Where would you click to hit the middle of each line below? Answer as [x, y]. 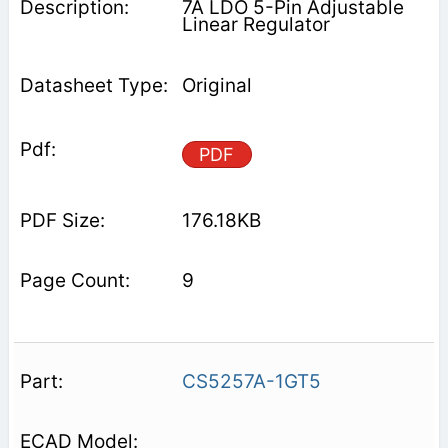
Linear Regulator [255, 24]
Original [216, 85]
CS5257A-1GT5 [251, 381]
